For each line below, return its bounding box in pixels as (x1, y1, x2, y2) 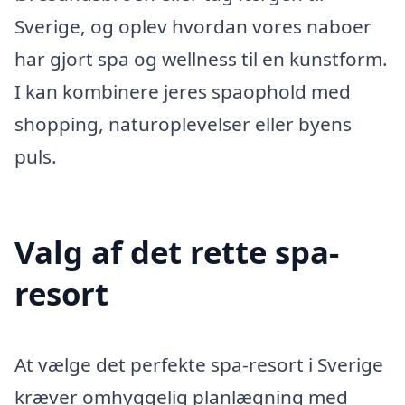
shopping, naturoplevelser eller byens (14, 110, 352, 137)
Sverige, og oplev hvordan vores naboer (14, 13, 372, 39)
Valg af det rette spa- (14, 230, 339, 273)
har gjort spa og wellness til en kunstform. (14, 45, 388, 71)
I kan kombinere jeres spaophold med (14, 78, 351, 104)
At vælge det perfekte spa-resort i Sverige (14, 351, 383, 377)
